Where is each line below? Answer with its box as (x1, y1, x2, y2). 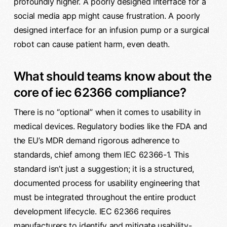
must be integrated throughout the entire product (13, 192, 196, 202)
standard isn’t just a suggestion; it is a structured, (13, 163, 194, 174)
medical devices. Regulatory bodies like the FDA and (13, 121, 207, 131)
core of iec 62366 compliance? (13, 85, 186, 100)
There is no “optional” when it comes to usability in (13, 106, 201, 117)
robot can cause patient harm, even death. (13, 39, 170, 49)
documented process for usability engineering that (13, 177, 200, 188)
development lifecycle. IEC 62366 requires (13, 206, 171, 216)
